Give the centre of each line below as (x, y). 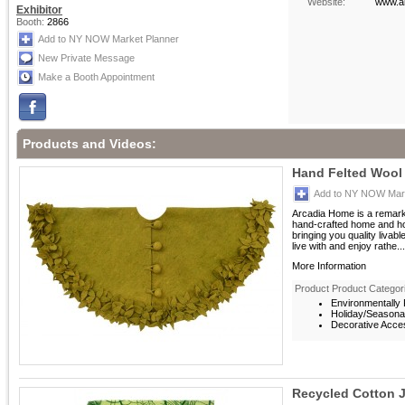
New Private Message (86, 58)
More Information (329, 266)
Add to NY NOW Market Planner (108, 39)
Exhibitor (39, 10)
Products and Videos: (89, 144)
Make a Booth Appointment (96, 77)
